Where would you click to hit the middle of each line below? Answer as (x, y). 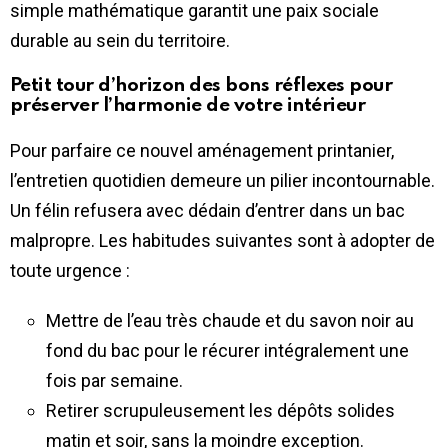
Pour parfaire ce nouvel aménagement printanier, (202, 150)
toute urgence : (70, 270)
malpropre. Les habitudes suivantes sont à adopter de (222, 240)
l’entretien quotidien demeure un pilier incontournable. (222, 180)
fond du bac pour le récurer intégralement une (227, 350)
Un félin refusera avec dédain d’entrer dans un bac (207, 210)
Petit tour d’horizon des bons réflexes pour (201, 85)
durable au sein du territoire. (120, 40)
